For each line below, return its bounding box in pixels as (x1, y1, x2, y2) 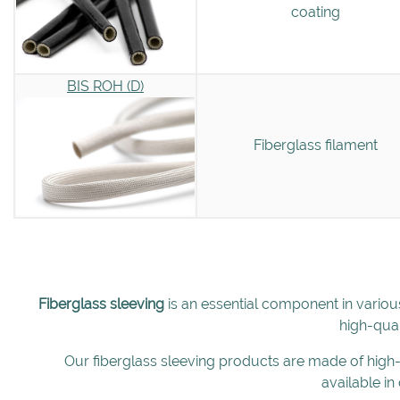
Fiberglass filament (254, 136, 378, 154)
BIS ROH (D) (67, 77, 144, 95)
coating (291, 3, 340, 21)
